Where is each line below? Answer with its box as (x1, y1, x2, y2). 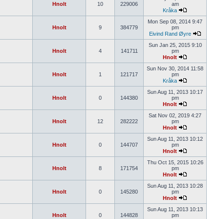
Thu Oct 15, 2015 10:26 (147, 159, 203, 165)
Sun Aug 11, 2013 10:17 (147, 89, 203, 95)
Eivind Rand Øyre (149, 31, 191, 37)
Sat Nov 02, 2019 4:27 (149, 112, 201, 118)
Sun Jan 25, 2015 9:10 (148, 42, 202, 48)
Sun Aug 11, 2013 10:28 (147, 183, 203, 189)
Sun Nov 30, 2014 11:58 (147, 66, 203, 71)
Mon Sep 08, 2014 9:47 (148, 19, 202, 24)
